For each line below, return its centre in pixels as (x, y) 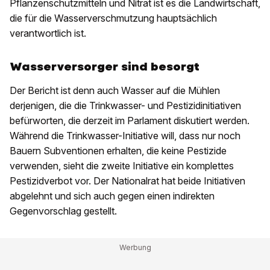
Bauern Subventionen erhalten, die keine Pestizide (118, 151)
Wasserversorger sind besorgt (105, 67)
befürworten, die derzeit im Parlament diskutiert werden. (130, 121)
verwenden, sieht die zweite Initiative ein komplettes (122, 166)
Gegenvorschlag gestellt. (63, 211)
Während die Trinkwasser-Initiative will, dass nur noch (125, 136)
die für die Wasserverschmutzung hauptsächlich (113, 18)
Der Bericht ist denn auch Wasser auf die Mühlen (115, 91)
